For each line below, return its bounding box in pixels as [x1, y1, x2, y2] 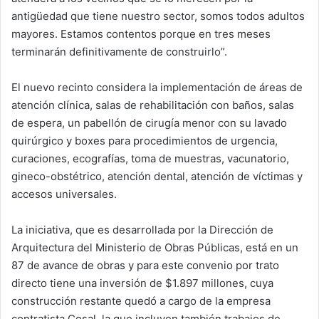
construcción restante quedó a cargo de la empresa [11, 294, 271, 308]
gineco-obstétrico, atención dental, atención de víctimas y [11, 169, 303, 184]
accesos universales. [11, 187, 117, 202]
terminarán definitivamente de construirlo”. [11, 45, 227, 59]
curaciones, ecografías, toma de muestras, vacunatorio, [11, 152, 289, 166]
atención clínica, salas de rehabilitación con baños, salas [11, 98, 294, 113]
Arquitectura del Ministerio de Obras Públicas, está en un [11, 241, 298, 255]
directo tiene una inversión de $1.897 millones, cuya [11, 276, 273, 291]
